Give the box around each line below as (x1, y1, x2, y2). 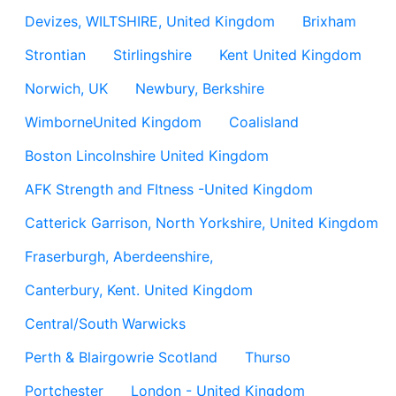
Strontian (25, 46, 86, 64)
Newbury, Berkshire (135, 80, 264, 97)
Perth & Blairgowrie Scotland (25, 348, 217, 366)
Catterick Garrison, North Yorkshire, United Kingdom (25, 214, 378, 232)
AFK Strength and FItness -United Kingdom (25, 180, 313, 198)
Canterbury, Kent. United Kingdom (25, 281, 253, 299)
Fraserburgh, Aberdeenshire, (25, 247, 213, 265)
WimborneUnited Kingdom (25, 113, 202, 131)
